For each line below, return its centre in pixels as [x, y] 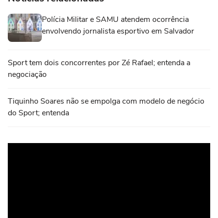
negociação [27, 74]
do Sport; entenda [38, 113]
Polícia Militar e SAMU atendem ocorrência [115, 19]
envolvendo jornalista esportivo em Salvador [118, 31]
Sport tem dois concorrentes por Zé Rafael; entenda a [99, 63]
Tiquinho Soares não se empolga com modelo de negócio [106, 101]
